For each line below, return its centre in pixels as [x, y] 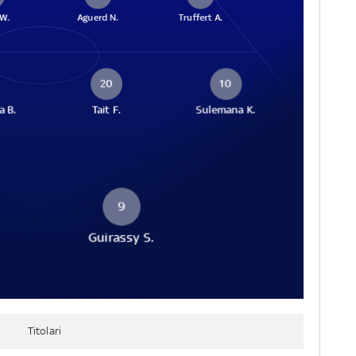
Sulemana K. [226, 110]
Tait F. [107, 110]
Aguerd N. [98, 17]
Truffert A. [201, 17]
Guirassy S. [122, 237]
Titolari [44, 331]
